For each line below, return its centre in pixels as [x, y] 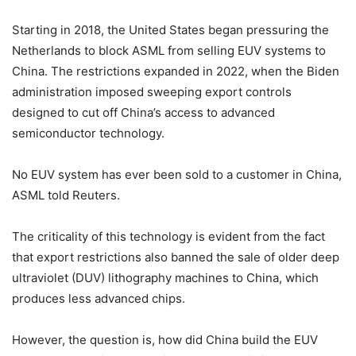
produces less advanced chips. [99, 299]
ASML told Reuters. [66, 195]
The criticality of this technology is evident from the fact [168, 237]
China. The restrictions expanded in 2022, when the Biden [176, 72]
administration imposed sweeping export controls [152, 92]
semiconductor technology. [88, 133]
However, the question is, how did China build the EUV [165, 340]
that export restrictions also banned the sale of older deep [176, 257]
